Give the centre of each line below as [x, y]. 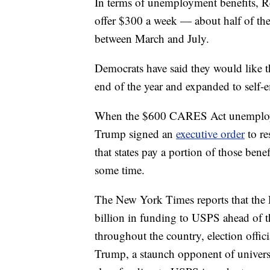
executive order [210, 134]
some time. [120, 170]
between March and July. [152, 39]
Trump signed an [135, 134]
